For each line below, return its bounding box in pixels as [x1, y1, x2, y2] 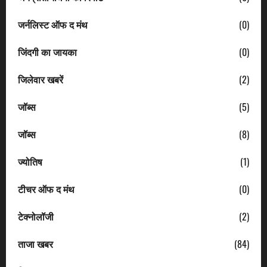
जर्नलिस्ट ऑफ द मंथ [18, 17, 88, 32]
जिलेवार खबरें [18, 72, 63, 86]
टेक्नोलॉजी [18, 209, 54, 223]
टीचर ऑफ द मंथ [18, 181, 74, 196]
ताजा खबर [18, 236, 53, 251]
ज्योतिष [18, 154, 42, 169]
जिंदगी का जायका [18, 44, 77, 59]
